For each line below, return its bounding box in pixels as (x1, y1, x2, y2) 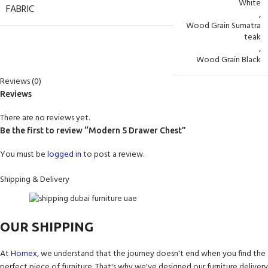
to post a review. (81, 148, 144, 162)
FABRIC (6, 2, 34, 18)
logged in (47, 148, 81, 162)
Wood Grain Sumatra (186, 19, 261, 33)
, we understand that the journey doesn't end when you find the (37, 247, 266, 261)
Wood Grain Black (196, 53, 261, 68)
